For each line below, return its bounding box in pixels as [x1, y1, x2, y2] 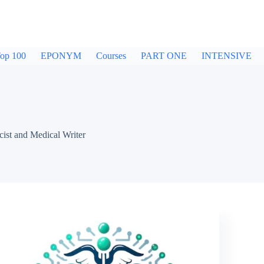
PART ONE [141, 51, 187, 61]
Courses [96, 51, 126, 61]
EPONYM [41, 51, 81, 61]
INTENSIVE [202, 51, 252, 61]
